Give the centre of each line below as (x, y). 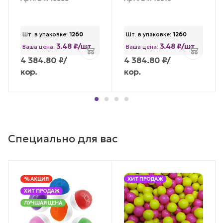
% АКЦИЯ (36, 179)
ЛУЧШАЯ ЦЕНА (43, 203)
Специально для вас (63, 138)
